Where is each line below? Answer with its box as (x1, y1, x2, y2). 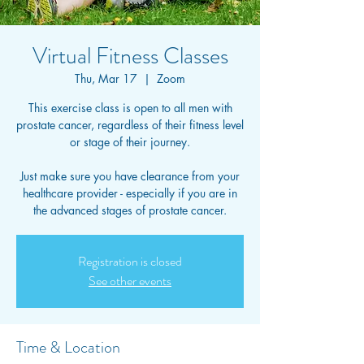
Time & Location (16, 336, 120, 359)
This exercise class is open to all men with (28, 100, 232, 115)
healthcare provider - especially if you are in (23, 185, 237, 201)
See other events (89, 271, 171, 290)
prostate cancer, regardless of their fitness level (16, 117, 244, 132)
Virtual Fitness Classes (32, 40, 228, 72)
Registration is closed (78, 252, 182, 271)
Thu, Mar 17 (75, 71, 137, 86)
